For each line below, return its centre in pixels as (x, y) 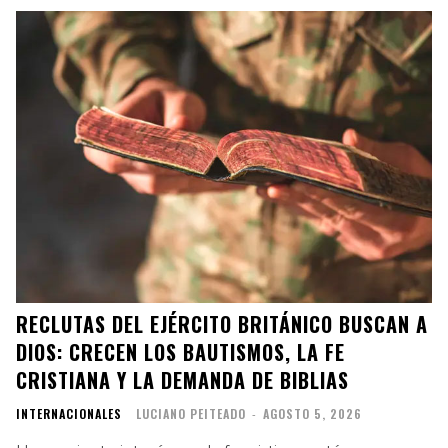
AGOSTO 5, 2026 (312, 413)
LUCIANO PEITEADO (191, 413)
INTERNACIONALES (69, 413)
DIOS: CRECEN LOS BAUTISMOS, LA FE (180, 351)
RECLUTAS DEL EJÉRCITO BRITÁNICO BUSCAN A (222, 323)
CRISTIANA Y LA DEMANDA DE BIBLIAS (182, 379)
